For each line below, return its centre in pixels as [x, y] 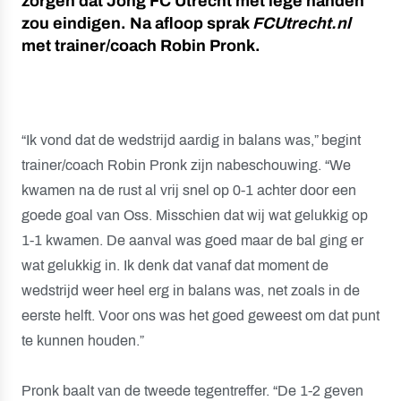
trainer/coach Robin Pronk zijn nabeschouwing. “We [186, 165]
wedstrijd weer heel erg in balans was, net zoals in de [191, 290]
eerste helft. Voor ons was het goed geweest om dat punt [200, 316]
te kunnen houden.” [83, 341]
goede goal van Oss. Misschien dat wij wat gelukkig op [195, 215]
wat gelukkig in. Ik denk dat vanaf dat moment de [175, 265]
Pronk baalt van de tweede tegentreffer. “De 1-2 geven [192, 391]
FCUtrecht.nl [302, 23]
